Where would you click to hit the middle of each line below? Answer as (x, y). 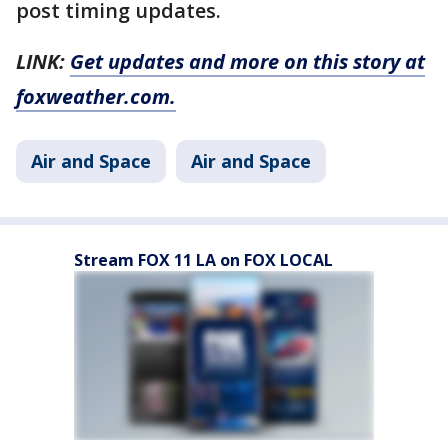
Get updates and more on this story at (247, 62)
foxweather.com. (96, 97)
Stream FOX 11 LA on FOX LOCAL (203, 260)
